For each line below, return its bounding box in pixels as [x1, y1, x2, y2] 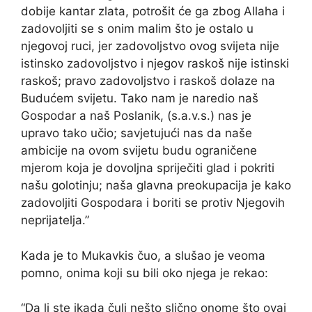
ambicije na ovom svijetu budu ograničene [21, 143, 257, 158]
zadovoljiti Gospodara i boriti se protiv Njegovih [21, 196, 285, 210]
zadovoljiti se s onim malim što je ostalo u [21, 22, 253, 36]
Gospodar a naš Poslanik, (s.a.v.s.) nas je [21, 109, 251, 123]
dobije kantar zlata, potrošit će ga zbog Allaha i [21, 4, 285, 19]
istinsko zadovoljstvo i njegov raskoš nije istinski [21, 56, 289, 71]
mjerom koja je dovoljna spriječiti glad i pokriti [21, 161, 274, 175]
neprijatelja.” [21, 213, 89, 228]
